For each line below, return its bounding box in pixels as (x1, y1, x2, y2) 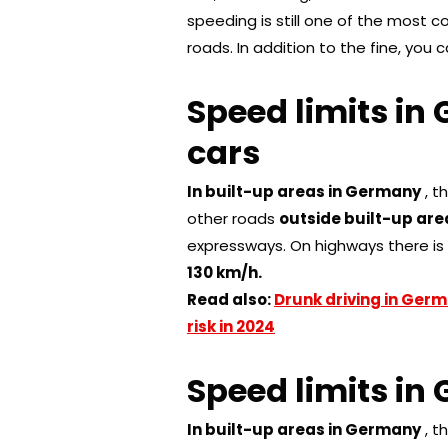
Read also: (187, 288, 274, 310)
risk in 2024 (187, 315, 275, 337)
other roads (187, 207, 279, 229)
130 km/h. (187, 261, 262, 283)
